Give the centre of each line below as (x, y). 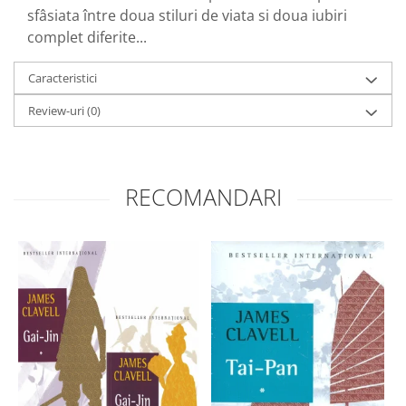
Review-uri (58, 110)
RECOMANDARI (203, 196)
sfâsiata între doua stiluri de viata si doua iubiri (187, 15)
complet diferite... (87, 37)
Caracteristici (63, 77)
